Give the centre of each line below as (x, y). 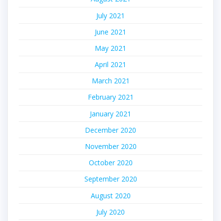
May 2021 (110, 48)
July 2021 (110, 15)
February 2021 (110, 97)
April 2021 (110, 65)
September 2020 (110, 179)
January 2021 (110, 113)
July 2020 (110, 212)
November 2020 (110, 147)
